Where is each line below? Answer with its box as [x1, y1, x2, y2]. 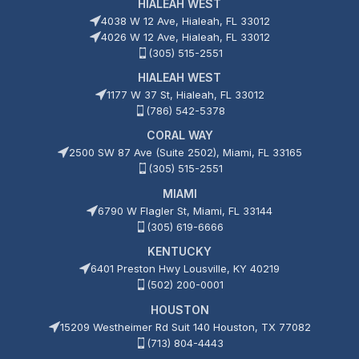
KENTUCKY [147, 244, 212, 259]
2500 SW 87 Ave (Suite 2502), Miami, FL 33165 [68, 146, 302, 159]
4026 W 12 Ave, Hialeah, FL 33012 [100, 30, 270, 44]
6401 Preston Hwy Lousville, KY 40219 [91, 262, 280, 276]
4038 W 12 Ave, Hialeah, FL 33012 [100, 14, 270, 28]
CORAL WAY [146, 128, 213, 143]
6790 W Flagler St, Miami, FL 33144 [98, 204, 272, 218]
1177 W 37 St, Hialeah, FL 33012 [106, 88, 264, 102]
